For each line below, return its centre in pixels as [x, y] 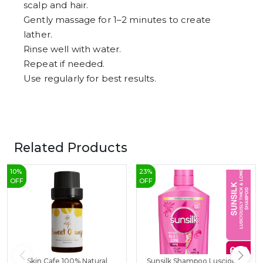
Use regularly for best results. [90, 79]
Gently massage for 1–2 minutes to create [117, 20]
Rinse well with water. [73, 49]
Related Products [71, 148]
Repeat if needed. [64, 64]
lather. [38, 35]
